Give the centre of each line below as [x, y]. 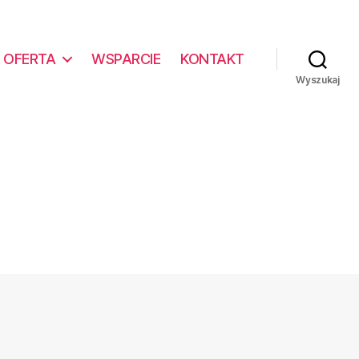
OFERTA [30, 58]
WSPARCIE [126, 58]
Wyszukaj [318, 80]
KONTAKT [212, 58]
